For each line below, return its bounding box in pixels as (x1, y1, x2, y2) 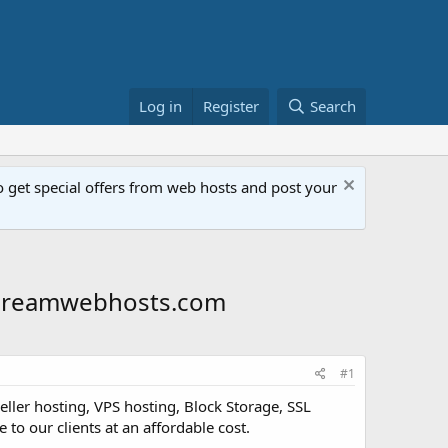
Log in (139, 96, 183, 116)
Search (310, 96, 356, 116)
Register (203, 96, 260, 116)
